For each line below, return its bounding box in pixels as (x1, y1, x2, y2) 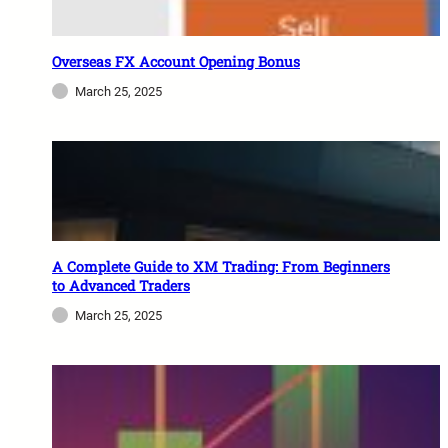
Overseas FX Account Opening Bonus (52, 52, 300, 72)
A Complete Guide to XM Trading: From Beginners (52, 257, 390, 277)
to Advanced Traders (52, 276, 190, 296)
